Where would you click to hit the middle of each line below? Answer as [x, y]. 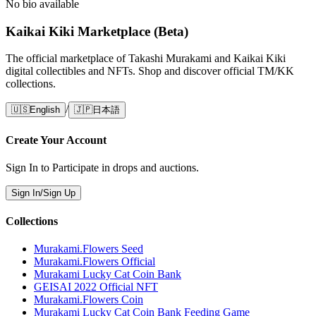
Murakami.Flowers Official [95, 262]
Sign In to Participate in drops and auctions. [102, 167]
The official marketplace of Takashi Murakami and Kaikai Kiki [146, 59]
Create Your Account [56, 140]
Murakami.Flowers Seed [89, 249]
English [45, 110]
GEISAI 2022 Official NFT [96, 287]
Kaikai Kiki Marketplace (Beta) [97, 31]
